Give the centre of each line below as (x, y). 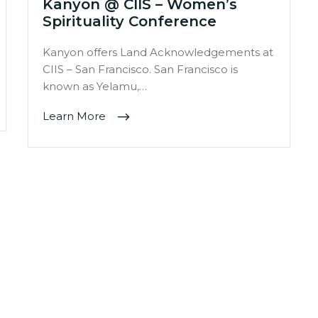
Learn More (76, 116)
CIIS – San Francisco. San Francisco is (140, 70)
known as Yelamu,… (95, 87)
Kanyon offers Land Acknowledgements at (158, 53)
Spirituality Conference (130, 22)
